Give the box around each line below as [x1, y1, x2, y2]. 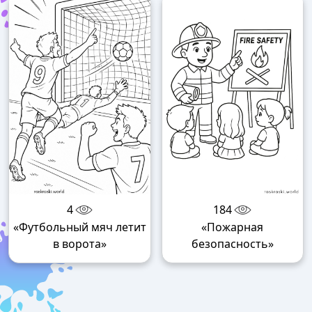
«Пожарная [201, 219, 264, 235]
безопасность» [191, 235, 274, 251]
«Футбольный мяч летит [13, 219, 146, 235]
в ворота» [52, 235, 107, 251]
